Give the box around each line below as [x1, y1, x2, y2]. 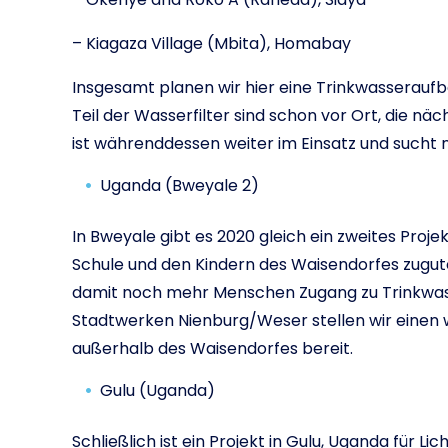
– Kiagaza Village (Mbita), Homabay [72, 32, 351, 55]
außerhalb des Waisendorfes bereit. [72, 337, 353, 360]
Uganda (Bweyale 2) [100, 174, 259, 197]
